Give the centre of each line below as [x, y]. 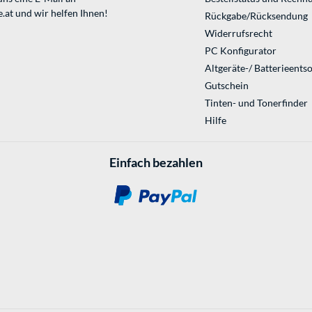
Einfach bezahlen [156, 163]
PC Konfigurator [240, 51]
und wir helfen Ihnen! [61, 13]
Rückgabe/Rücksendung [256, 16]
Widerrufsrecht [238, 33]
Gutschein [226, 86]
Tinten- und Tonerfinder [256, 103]
